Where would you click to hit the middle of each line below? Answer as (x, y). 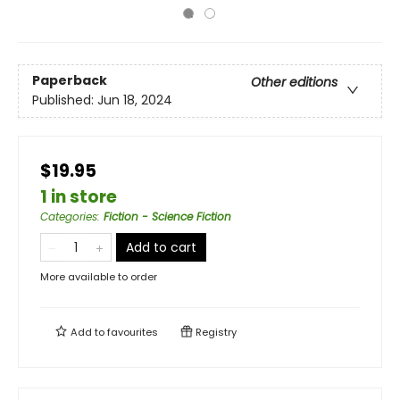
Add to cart (161, 247)
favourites (133, 332)
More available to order (99, 277)
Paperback (70, 81)
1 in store (79, 197)
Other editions (294, 83)
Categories (69, 217)
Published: (65, 100)
